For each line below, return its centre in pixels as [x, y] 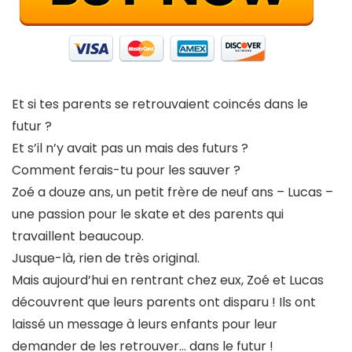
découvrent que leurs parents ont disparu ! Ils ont [164, 302]
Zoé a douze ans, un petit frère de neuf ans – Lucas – [172, 192]
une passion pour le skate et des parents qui [148, 214]
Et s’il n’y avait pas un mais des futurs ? [130, 148]
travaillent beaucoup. [78, 236]
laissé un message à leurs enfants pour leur [145, 324]
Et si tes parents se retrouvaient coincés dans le [160, 104]
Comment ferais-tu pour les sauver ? [126, 170]
